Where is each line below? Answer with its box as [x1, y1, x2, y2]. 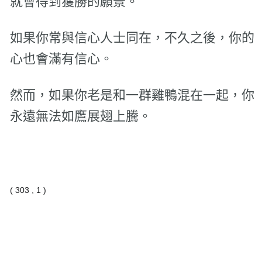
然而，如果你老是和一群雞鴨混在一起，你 [9, 88, 254, 103]
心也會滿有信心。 [9, 51, 113, 67]
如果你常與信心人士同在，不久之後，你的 [9, 30, 254, 46]
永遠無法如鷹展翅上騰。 [9, 109, 151, 124]
